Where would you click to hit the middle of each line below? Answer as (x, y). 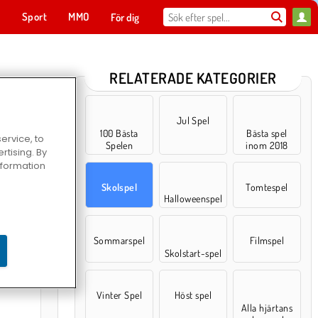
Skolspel (119, 187)
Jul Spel (193, 120)
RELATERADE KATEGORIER (193, 78)
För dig (125, 17)
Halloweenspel (193, 198)
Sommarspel (119, 240)
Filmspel (267, 240)
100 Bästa (119, 133)
